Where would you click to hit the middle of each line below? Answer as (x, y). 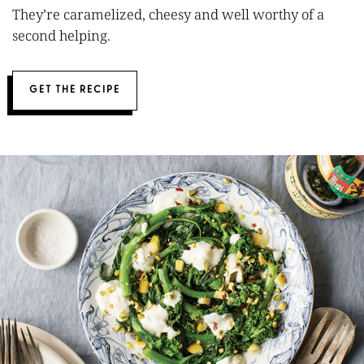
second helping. (61, 35)
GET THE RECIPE (75, 90)
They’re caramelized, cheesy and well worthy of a (168, 14)
